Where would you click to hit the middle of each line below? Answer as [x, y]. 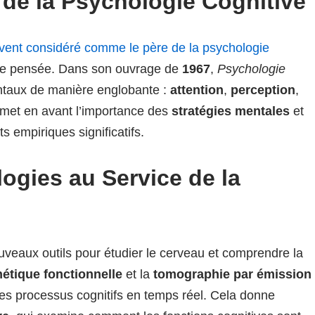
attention [197, 90]
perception [263, 90]
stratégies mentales [231, 111]
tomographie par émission [232, 274]
